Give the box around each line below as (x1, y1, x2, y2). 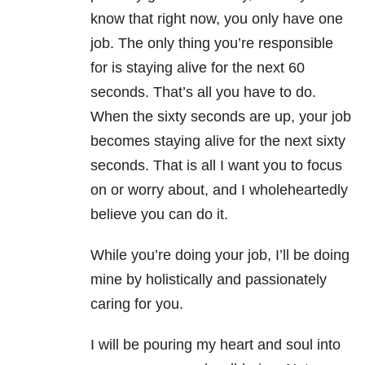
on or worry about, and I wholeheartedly (90, 182, 348, 199)
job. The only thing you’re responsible (90, 35, 333, 52)
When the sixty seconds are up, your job (90, 108, 351, 125)
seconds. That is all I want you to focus (90, 157, 342, 174)
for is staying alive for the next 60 (90, 59, 305, 77)
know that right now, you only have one (90, 11, 343, 28)
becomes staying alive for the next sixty (90, 133, 345, 150)
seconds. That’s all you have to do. (90, 84, 316, 101)
